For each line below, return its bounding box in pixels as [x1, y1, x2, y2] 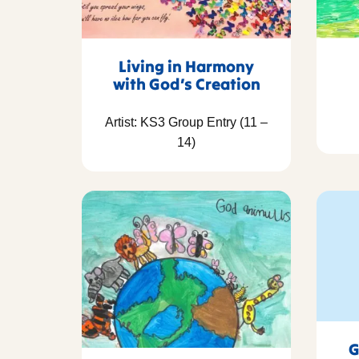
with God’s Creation [112, 74, 260, 95]
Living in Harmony [119, 56, 254, 77]
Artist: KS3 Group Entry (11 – [105, 115, 268, 130]
